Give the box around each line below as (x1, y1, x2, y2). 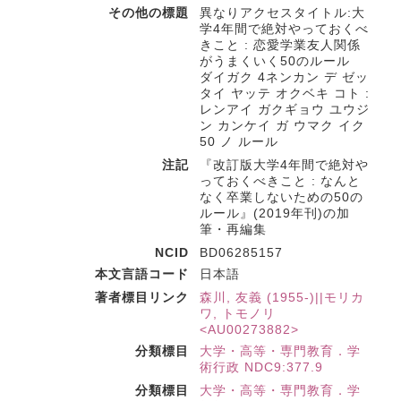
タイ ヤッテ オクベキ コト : (200, 86, 370, 100)
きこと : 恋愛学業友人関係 (200, 38, 361, 52)
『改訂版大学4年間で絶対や (200, 158, 369, 172)
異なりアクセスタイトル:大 (200, 5, 365, 20)
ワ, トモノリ (200, 306, 276, 320)
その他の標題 (108, 5, 189, 20)
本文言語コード (95, 267, 189, 281)
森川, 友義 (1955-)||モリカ (200, 290, 364, 304)
